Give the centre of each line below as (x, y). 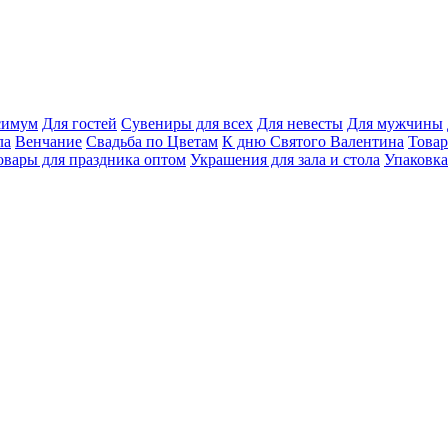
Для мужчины (395, 123)
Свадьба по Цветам (152, 141)
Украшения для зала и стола (285, 159)
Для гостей (79, 123)
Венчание (48, 141)
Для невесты (300, 123)
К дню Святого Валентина (313, 141)
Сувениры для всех (187, 123)
